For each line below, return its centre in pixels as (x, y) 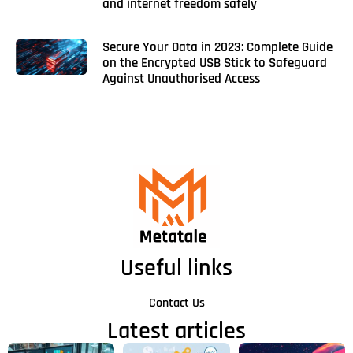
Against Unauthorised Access (181, 79)
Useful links (176, 268)
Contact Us (176, 303)
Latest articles (176, 331)
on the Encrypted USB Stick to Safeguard (214, 63)
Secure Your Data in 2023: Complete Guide (217, 48)
